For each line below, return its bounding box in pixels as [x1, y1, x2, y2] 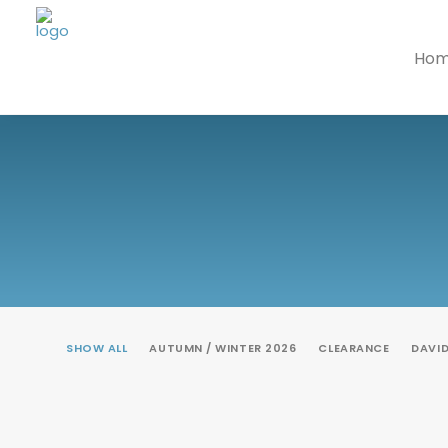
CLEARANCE [318, 340, 390, 356]
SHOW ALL [66, 340, 128, 356]
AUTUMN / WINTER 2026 [149, 340, 297, 356]
